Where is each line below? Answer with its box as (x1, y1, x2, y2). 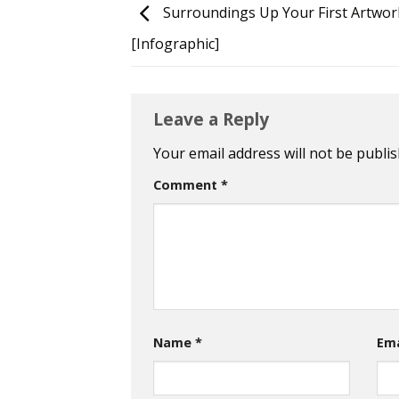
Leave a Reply (153, 107, 273, 132)
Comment (153, 175, 221, 193)
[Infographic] (131, 34, 219, 54)
